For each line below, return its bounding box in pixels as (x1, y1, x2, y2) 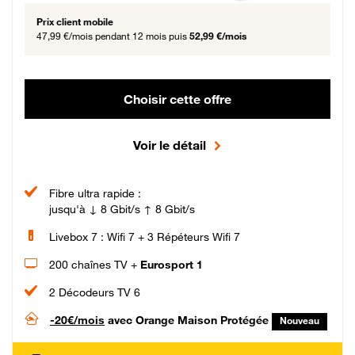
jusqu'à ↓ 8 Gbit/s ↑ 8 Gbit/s (49, 202, 195, 216)
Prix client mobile (36, 16, 113, 28)
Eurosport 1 (137, 258, 203, 271)
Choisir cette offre (124, 91, 231, 107)
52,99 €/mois (189, 30, 246, 42)
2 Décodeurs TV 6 (49, 285, 140, 299)
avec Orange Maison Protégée (105, 313, 269, 326)
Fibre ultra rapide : (49, 186, 141, 200)
